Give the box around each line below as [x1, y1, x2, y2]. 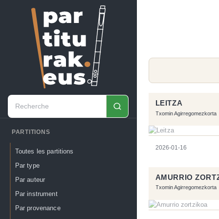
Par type [15, 161, 40, 169]
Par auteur [15, 176, 45, 184]
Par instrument [15, 190, 58, 198]
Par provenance [15, 204, 61, 212]
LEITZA [155, 99, 183, 108]
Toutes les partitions [15, 147, 74, 155]
